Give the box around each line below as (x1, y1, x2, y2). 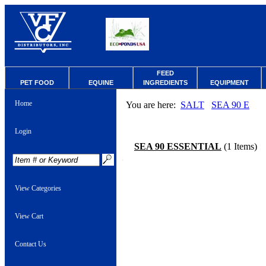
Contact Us (15, 240, 46, 248)
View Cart (15, 212, 43, 220)
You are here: (126, 100, 180, 110)
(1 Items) (221, 141, 257, 151)
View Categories (15, 184, 61, 192)
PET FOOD (20, 79, 54, 86)
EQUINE (88, 79, 113, 86)
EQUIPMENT (210, 79, 249, 86)
